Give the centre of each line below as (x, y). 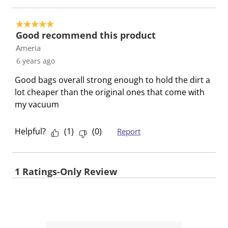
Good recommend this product (86, 35)
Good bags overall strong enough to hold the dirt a (112, 80)
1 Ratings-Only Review (66, 171)
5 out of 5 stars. (46, 24)
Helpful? (30, 131)
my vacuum (37, 104)
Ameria (28, 48)
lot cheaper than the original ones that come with (110, 92)
